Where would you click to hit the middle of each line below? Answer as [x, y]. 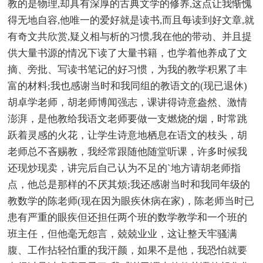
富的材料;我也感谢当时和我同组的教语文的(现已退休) [128, 86]
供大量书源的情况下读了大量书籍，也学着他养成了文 [128, 53]
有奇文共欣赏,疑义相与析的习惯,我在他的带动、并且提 [130, 36]
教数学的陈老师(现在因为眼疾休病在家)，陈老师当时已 [131, 201]
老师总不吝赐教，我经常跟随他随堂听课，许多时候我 [128, 151]
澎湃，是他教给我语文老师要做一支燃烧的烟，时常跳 [128, 119]
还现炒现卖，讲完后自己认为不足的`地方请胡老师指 [124, 168]
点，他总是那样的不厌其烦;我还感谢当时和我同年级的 [129, 184]
